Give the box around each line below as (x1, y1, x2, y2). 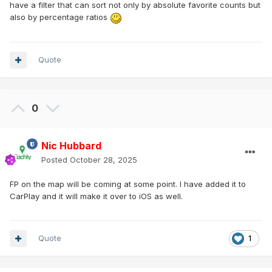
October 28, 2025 (70, 155, 137, 165)
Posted (41, 155, 70, 165)
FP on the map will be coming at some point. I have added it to (10, 179, 246, 189)
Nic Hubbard (41, 140, 101, 152)
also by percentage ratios (10, 12, 110, 22)
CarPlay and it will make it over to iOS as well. (10, 191, 183, 202)
